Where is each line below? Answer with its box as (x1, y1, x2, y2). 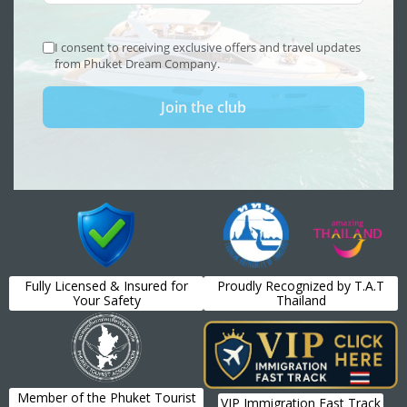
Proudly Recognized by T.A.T (217, 277, 384, 295)
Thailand (275, 292, 326, 310)
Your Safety (72, 292, 141, 310)
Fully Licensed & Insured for (25, 277, 188, 295)
